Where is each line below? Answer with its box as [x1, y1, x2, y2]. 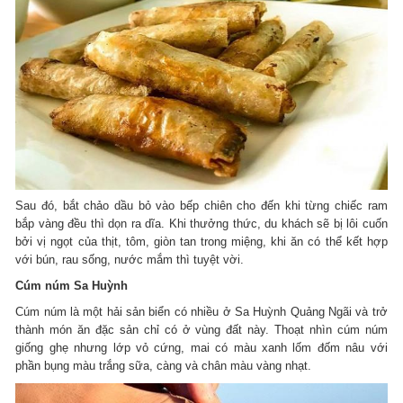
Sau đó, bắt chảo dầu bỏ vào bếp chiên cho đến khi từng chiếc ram [15, 199, 388, 213]
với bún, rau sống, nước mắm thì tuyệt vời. [15, 253, 245, 267]
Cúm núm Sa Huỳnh [15, 279, 129, 293]
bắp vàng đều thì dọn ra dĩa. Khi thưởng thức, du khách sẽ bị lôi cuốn [15, 217, 388, 231]
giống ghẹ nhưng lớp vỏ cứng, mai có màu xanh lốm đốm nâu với [15, 341, 388, 355]
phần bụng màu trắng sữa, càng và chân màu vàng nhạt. [15, 359, 312, 373]
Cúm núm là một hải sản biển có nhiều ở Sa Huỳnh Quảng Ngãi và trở [15, 305, 388, 319]
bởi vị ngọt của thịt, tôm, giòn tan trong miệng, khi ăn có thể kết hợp [15, 235, 388, 249]
